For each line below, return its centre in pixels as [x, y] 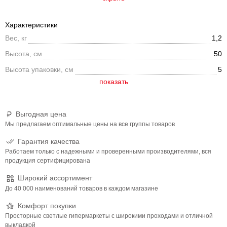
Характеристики [31, 25]
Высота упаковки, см [39, 69]
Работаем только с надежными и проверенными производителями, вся [108, 152]
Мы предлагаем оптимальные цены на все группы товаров [90, 124]
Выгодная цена [41, 114]
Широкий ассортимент [55, 178]
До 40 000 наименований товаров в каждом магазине [82, 188]
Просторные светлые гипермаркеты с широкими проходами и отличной [109, 216]
